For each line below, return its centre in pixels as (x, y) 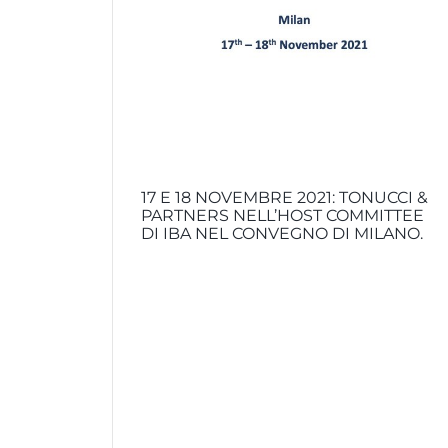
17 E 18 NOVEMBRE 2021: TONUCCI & (285, 197)
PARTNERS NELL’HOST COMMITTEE (283, 215)
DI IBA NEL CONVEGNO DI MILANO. (282, 233)
